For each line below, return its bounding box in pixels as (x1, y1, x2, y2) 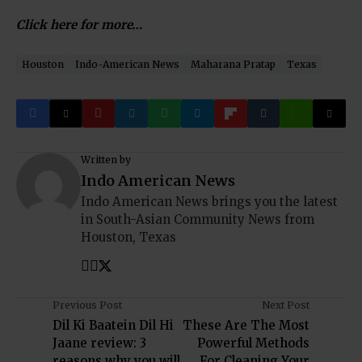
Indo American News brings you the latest (81, 194, 338, 209)
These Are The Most (183, 318, 309, 333)
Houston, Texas (81, 229, 176, 245)
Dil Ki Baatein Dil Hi (53, 318, 174, 333)
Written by (81, 154, 131, 166)
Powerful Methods (197, 335, 309, 351)
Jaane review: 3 (53, 335, 146, 351)
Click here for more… (16, 17, 142, 32)
